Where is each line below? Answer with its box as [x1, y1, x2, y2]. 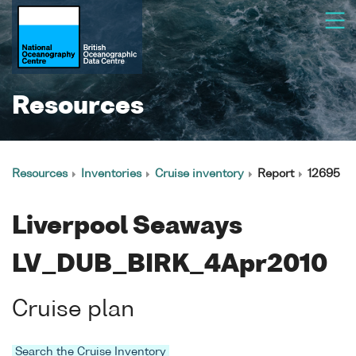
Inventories [81, 168, 141, 180]
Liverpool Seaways [12, 215, 242, 239]
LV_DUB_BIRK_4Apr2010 [12, 253, 327, 277]
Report [257, 168, 294, 180]
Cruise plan [12, 299, 134, 321]
